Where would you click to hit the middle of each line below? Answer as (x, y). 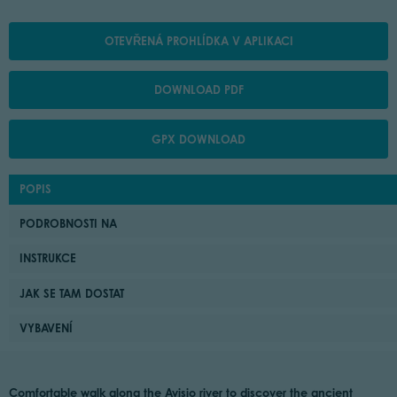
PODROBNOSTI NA (69, 223)
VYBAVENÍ (47, 328)
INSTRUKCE (48, 258)
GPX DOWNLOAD (198, 139)
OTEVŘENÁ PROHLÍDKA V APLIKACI (198, 40)
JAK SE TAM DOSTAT (72, 293)
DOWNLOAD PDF (198, 90)
